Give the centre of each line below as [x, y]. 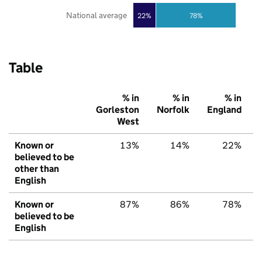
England [224, 110]
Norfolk [173, 110]
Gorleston [118, 110]
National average [96, 15]
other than [37, 169]
